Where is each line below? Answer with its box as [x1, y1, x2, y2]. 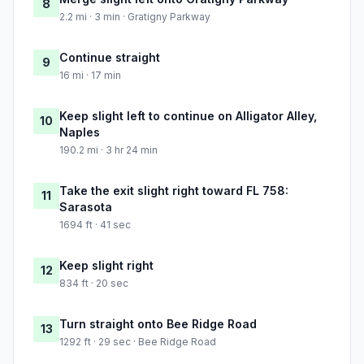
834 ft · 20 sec [59, 277, 128, 290]
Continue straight [59, 50, 160, 65]
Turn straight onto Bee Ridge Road [59, 317, 257, 331]
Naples [59, 125, 100, 140]
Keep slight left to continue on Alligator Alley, [59, 109, 317, 123]
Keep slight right [59, 258, 154, 273]
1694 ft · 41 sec [59, 219, 131, 232]
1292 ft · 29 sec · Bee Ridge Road [59, 336, 216, 349]
